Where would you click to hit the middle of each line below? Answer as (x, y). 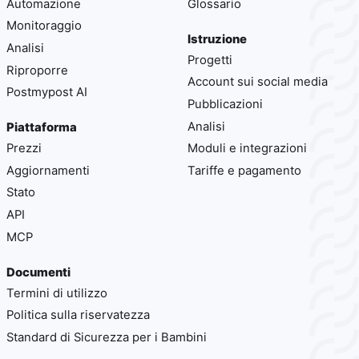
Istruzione (217, 39)
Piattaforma (42, 128)
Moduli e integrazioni (247, 149)
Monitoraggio (44, 26)
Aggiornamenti (48, 170)
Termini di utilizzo (57, 293)
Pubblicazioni (225, 105)
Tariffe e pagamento (244, 170)
